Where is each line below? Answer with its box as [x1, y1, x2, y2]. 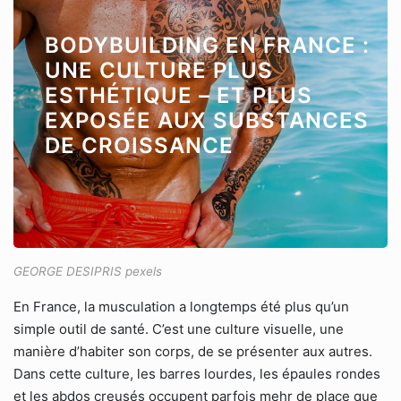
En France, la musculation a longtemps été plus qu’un [13, 298, 349, 315]
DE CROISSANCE [45, 132, 234, 158]
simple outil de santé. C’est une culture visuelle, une [13, 320, 344, 337]
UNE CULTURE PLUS [45, 57, 273, 83]
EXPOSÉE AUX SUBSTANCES [45, 107, 369, 133]
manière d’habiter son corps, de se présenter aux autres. [13, 343, 372, 360]
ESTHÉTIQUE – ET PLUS [45, 82, 312, 108]
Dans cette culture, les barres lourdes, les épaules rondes [13, 365, 380, 382]
